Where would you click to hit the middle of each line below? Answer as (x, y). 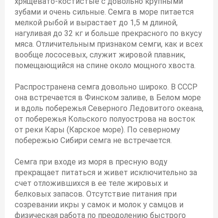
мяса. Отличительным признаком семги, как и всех (109, 44)
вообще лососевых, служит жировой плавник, (100, 55)
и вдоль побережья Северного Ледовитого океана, (109, 108)
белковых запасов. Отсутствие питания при (96, 194)
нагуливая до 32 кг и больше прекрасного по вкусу (108, 33)
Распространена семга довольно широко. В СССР (106, 87)
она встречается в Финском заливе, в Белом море (108, 98)
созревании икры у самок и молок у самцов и (99, 205)
